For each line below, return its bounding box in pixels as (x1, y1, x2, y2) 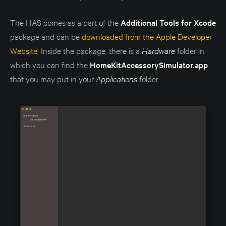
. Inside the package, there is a (37, 44, 142, 55)
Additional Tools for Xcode (121, 16, 216, 28)
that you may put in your (10, 73, 96, 84)
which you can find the (10, 59, 90, 70)
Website (10, 44, 37, 55)
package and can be (10, 30, 82, 41)
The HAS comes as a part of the (10, 16, 121, 27)
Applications (96, 73, 137, 84)
